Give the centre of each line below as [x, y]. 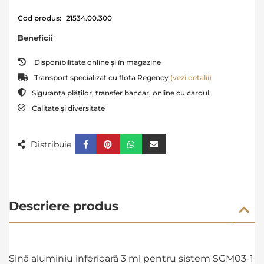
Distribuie [51, 144]
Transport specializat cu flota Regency [102, 77]
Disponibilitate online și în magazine [98, 62]
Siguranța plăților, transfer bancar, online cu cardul [121, 93]
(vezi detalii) [191, 77]
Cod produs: [39, 18]
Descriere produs [64, 206]
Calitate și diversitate [68, 108]
